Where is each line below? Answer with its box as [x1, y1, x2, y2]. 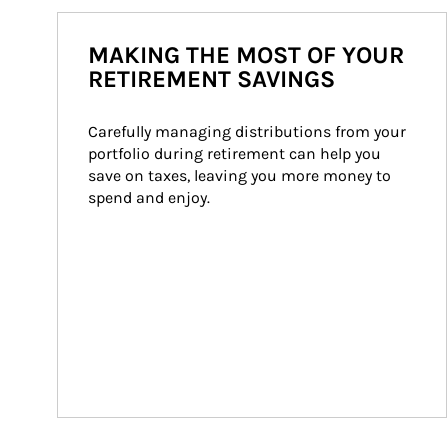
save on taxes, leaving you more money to [88, 166, 395, 185]
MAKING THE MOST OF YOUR [88, 41, 404, 69]
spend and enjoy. [88, 188, 210, 207]
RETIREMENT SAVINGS [88, 65, 335, 93]
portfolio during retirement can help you [88, 144, 385, 163]
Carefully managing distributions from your [88, 122, 410, 141]
